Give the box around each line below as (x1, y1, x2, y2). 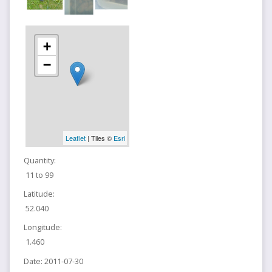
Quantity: (23, 154, 56, 166)
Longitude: (23, 222, 62, 233)
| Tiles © (85, 133, 114, 143)
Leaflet (65, 133, 86, 143)
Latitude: (23, 188, 55, 200)
